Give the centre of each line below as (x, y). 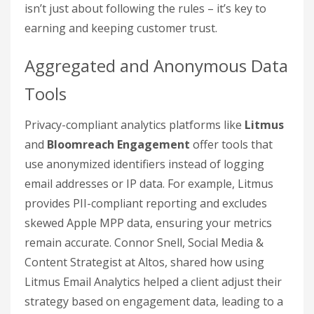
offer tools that (231, 145)
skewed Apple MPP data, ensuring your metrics (148, 223)
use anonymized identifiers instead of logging (144, 164)
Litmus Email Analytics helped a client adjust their (153, 282)
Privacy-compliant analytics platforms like (135, 125)
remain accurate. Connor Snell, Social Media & (144, 243)
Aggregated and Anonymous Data (156, 66)
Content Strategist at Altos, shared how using (144, 262)
